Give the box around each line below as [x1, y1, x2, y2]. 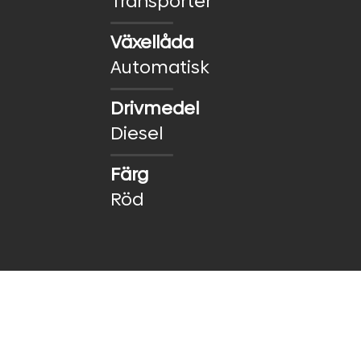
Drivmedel [110, 95, 199, 121]
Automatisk [110, 54, 210, 80]
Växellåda [110, 29, 193, 55]
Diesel [110, 120, 163, 146]
